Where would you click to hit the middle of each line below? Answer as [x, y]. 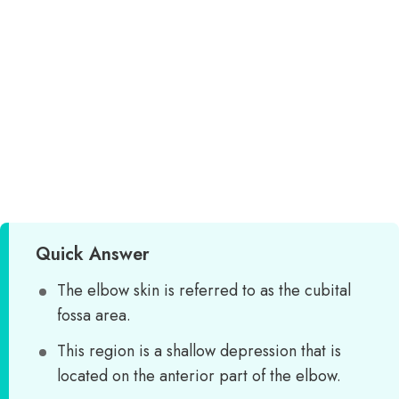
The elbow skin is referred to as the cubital [204, 290]
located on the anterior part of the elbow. [199, 376]
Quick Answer [93, 254]
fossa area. [94, 315]
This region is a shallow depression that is [199, 351]
